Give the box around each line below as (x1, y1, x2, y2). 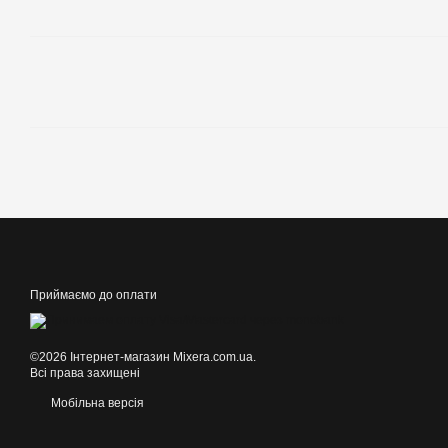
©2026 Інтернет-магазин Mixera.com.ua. (30, 350, 256, 364)
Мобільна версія (48, 396, 144, 410)
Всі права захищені (30, 366, 140, 380)
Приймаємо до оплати (30, 288, 157, 302)
